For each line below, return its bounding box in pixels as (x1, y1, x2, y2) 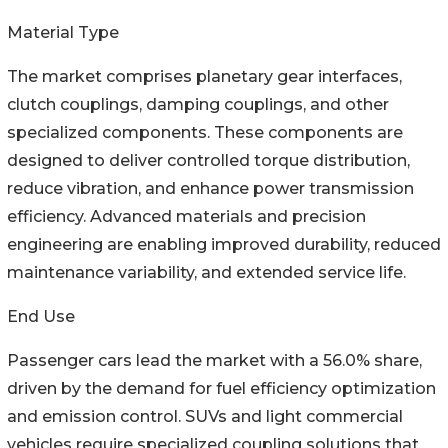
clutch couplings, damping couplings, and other (7, 95, 389, 115)
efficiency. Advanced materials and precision (7, 207, 366, 227)
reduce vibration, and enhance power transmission (7, 179, 414, 199)
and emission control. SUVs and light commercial (7, 407, 403, 427)
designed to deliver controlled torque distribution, (7, 151, 410, 171)
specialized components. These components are (7, 123, 403, 143)
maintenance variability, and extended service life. (7, 263, 406, 283)
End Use (7, 307, 75, 327)
